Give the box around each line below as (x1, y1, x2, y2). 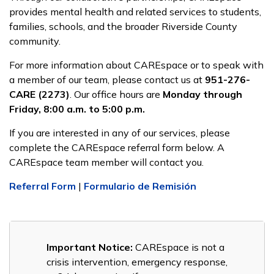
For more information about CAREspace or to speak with (9, 58, 264, 71)
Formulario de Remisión (84, 179, 196, 192)
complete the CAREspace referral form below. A (9, 141, 224, 154)
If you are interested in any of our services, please (9, 126, 230, 139)
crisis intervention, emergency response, (46, 255, 228, 268)
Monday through (163, 87, 242, 100)
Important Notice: (46, 240, 133, 253)
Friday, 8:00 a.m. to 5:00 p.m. (9, 102, 145, 115)
